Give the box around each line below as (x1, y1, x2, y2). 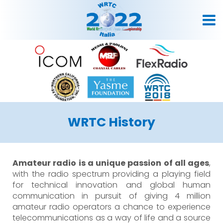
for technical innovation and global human (12, 179, 211, 191)
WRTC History (68, 113, 155, 131)
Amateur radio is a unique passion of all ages (12, 157, 209, 169)
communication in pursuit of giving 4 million (12, 190, 211, 202)
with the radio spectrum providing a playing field (12, 168, 211, 180)
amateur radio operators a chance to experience (12, 201, 211, 213)
